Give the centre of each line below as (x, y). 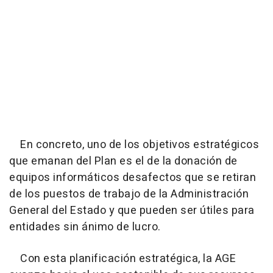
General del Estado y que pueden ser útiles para (132, 210)
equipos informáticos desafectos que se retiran (133, 177)
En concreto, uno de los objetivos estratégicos (134, 144)
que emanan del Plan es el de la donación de (123, 161)
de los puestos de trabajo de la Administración (129, 194)
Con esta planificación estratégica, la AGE (122, 258)
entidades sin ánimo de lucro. (85, 227)
